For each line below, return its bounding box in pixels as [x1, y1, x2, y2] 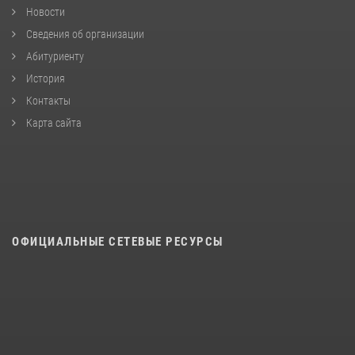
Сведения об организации [24, 28, 144, 41]
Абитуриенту [24, 50, 84, 63]
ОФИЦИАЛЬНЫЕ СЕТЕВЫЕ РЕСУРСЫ [12, 235, 223, 250]
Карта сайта [24, 116, 82, 130]
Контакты [24, 94, 71, 108]
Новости [24, 6, 65, 19]
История [24, 72, 65, 86]
